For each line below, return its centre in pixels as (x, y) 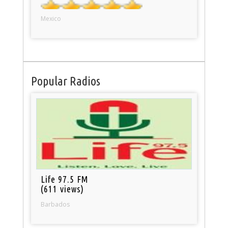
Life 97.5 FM (65, 179)
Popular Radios (66, 81)
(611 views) (63, 189)
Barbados (55, 204)
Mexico (51, 18)
